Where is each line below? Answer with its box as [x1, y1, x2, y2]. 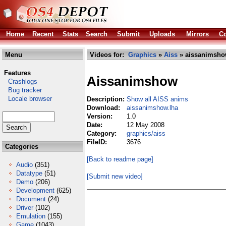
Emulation [16, 212, 45, 220]
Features [4, 69, 31, 77]
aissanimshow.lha [127, 104, 178, 111]
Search [86, 30, 107, 38]
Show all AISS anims [127, 95, 188, 103]
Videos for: [88, 51, 128, 59]
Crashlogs [2, 78, 37, 85]
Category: [87, 130, 119, 137]
